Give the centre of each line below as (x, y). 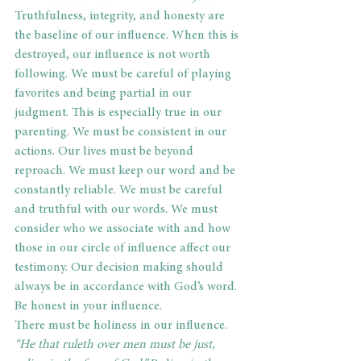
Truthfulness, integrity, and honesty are (121, 17)
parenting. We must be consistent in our (122, 133)
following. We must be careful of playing (124, 75)
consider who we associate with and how (124, 229)
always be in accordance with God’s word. (127, 287)
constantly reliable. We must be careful (120, 191)
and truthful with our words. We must (118, 210)
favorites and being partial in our (104, 94)
